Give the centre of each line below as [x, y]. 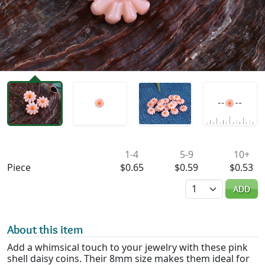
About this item [45, 230]
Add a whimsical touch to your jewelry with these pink [127, 248]
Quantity [204, 184]
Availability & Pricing [61, 147]
